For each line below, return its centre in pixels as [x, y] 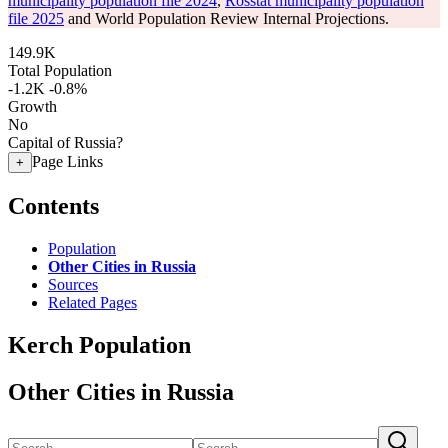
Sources [73, 284]
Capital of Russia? [65, 142]
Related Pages [92, 302]
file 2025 [36, 18]
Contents [53, 205]
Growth [32, 106]
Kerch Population [99, 344]
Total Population [60, 70]
